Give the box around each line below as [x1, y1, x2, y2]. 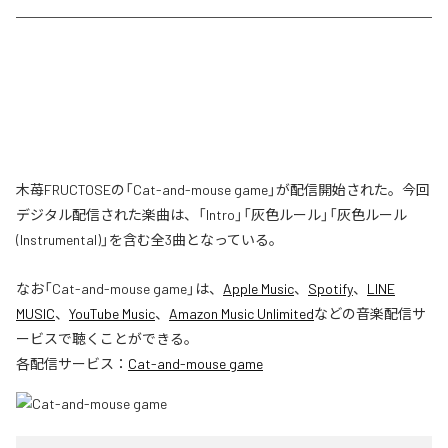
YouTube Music [69, 305, 155, 323]
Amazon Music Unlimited [169, 305, 314, 323]
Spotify [308, 280, 353, 298]
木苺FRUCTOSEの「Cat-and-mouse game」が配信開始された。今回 [16, 181, 430, 199]
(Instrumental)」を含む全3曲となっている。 [16, 231, 283, 249]
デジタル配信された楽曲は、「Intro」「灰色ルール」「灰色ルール [16, 206, 407, 224]
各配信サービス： [16, 355, 128, 373]
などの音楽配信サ [314, 305, 426, 323]
